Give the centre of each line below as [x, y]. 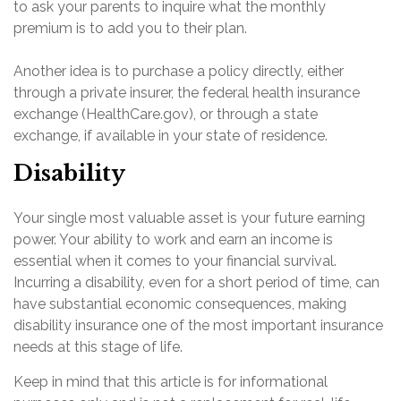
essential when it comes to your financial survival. [175, 261]
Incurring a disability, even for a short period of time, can [196, 282]
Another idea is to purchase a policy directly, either [179, 71]
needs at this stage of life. [98, 347]
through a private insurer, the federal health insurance [187, 93]
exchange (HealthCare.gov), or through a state [166, 114]
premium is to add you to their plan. [130, 28]
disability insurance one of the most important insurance [198, 325]
